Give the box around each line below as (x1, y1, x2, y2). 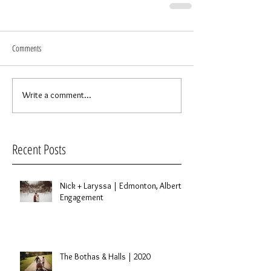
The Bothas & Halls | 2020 (60, 250, 151, 262)
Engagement (60, 191, 103, 203)
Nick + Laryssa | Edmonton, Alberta (60, 180, 186, 191)
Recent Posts (12, 139, 66, 158)
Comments (12, 42, 41, 54)
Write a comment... (22, 90, 91, 101)
